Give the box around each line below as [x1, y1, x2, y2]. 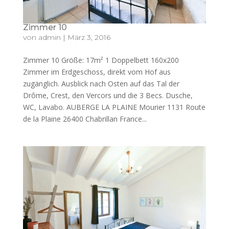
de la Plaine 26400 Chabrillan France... [22, 113, 147, 124]
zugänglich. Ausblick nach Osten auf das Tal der [22, 78, 179, 88]
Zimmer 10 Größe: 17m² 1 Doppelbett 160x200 [22, 55, 179, 65]
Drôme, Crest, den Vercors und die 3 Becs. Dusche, [22, 90, 193, 100]
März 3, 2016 [67, 32, 110, 42]
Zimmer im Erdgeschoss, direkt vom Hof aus [22, 66, 171, 77]
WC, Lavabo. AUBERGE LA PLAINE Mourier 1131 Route [22, 102, 205, 112]
